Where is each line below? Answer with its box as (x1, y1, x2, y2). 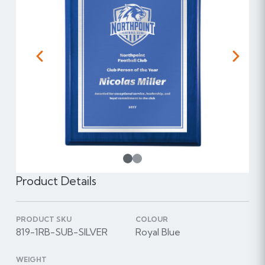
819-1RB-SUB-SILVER (15, 226, 108, 238)
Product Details (15, 174, 96, 189)
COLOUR (135, 215, 168, 224)
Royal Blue (135, 226, 180, 238)
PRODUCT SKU (15, 215, 72, 224)
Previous (38, 55, 76, 66)
